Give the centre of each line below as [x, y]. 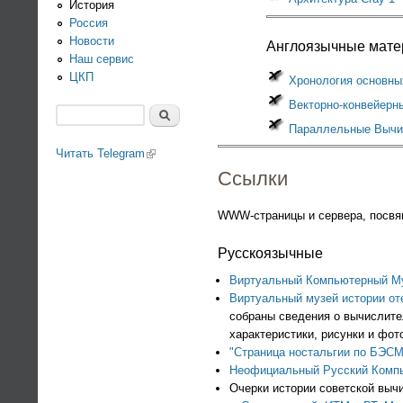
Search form [109, 135]
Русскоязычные [270, 253]
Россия [89, 22]
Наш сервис [102, 58]
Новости [92, 40]
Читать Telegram [100, 153]
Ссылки [253, 179]
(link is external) [186, 153]
